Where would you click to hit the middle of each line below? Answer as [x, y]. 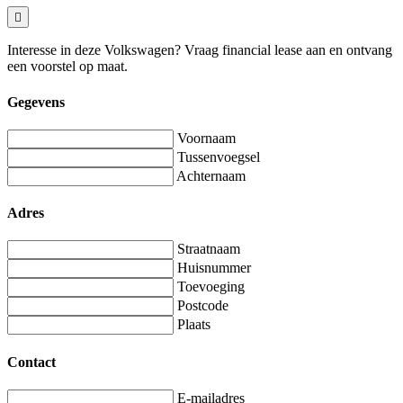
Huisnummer [214, 268]
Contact [31, 362]
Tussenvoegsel [219, 157]
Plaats [194, 325]
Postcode [203, 306]
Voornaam [206, 138]
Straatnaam [209, 249]
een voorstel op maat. [67, 67]
